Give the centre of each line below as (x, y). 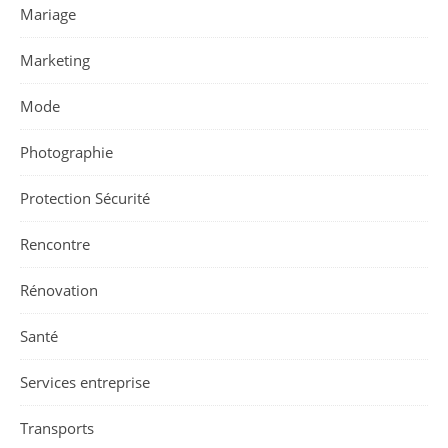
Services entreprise (85, 381)
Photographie (66, 151)
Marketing (55, 59)
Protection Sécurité (85, 197)
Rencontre (55, 243)
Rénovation (59, 289)
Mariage (48, 13)
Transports (57, 427)
